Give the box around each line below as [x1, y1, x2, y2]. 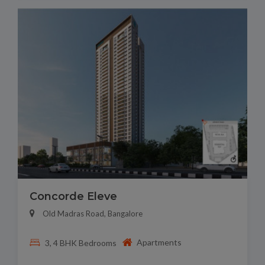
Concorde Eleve [30, 189, 117, 203]
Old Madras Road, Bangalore [43, 208, 143, 218]
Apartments [137, 237, 182, 248]
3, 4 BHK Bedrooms [44, 238, 117, 248]
